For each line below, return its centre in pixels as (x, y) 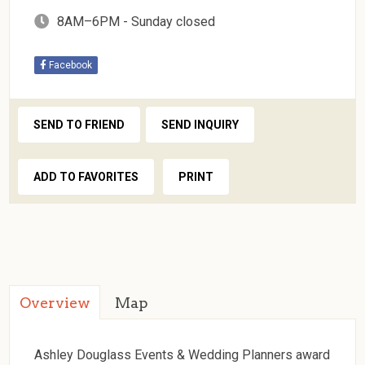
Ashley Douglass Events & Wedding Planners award (182, 354)
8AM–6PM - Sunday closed (136, 21)
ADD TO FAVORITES (86, 176)
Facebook (70, 65)
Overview (55, 302)
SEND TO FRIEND (79, 124)
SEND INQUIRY (200, 124)
